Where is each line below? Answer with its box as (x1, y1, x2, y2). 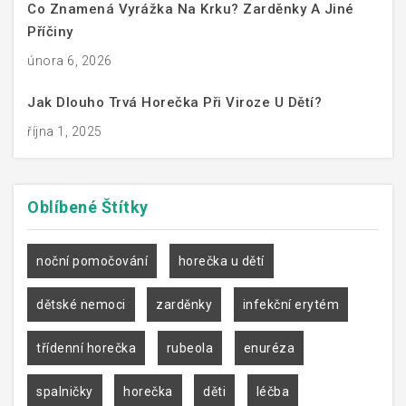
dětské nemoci (36, 297, 126, 313)
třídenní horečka (36, 341, 136, 356)
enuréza (243, 341, 295, 356)
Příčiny (27, 24, 73, 41)
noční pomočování (36, 254, 148, 269)
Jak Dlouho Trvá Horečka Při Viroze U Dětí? (27, 94, 322, 111)
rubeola (166, 341, 213, 356)
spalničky (36, 384, 93, 400)
